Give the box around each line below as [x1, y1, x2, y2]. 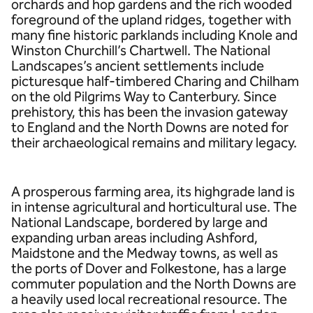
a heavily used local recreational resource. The [11, 291, 287, 307]
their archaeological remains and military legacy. [11, 134, 297, 151]
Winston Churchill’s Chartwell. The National [11, 42, 270, 59]
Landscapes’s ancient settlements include [11, 57, 264, 74]
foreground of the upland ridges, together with [11, 11, 291, 28]
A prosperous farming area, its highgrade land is [11, 183, 295, 200]
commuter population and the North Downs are [11, 275, 296, 292]
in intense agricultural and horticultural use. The [11, 198, 297, 215]
